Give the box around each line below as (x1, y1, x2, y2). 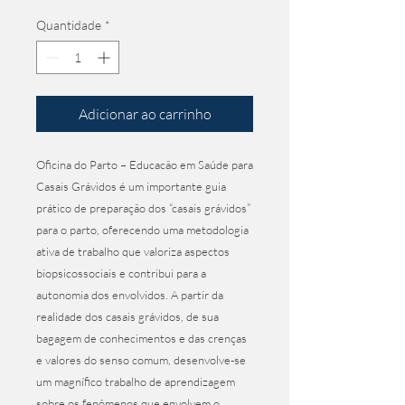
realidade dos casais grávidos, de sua (36, 309, 219, 324)
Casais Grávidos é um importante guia (36, 179, 226, 193)
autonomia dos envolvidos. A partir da (36, 287, 223, 302)
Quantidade (36, 17, 101, 33)
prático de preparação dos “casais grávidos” (36, 201, 250, 215)
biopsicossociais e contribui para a (36, 266, 206, 280)
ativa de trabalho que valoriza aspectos (36, 244, 230, 259)
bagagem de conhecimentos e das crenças (36, 331, 247, 345)
